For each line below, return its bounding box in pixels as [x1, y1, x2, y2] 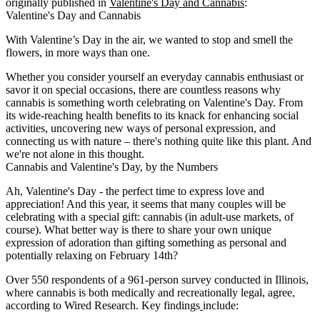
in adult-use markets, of [189, 210, 294, 223]
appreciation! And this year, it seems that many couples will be [6, 197, 286, 210]
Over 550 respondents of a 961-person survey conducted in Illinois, [6, 273, 309, 286]
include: [203, 299, 239, 311]
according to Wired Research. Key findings [6, 299, 200, 311]
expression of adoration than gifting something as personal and [6, 236, 286, 249]
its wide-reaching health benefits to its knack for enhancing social [6, 109, 299, 121]
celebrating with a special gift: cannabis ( [6, 210, 189, 223]
